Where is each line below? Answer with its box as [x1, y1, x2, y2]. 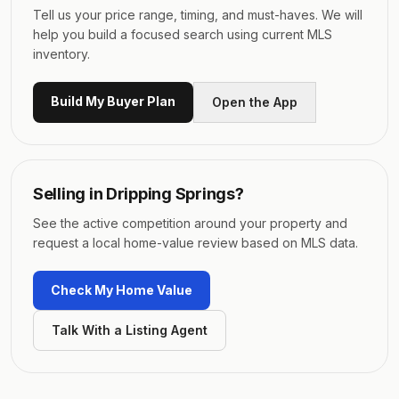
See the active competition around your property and [33, 216, 347, 231]
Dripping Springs [106, 184, 235, 203]
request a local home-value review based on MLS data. [33, 235, 358, 250]
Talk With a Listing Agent [52, 322, 208, 338]
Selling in [33, 184, 107, 203]
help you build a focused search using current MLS [33, 27, 332, 42]
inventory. [33, 46, 90, 61]
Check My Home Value [51, 282, 192, 297]
